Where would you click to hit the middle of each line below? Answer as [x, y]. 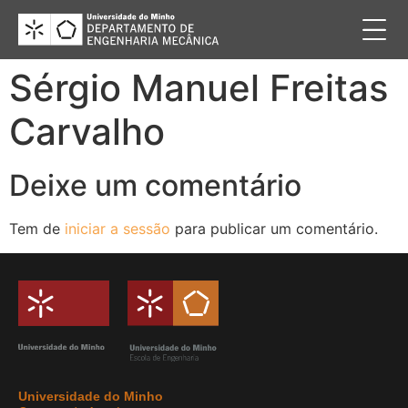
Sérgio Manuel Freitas [199, 88]
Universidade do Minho [91, 397]
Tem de [37, 229]
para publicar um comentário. [274, 229]
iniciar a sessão [117, 229]
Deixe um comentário [155, 186]
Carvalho [87, 132]
